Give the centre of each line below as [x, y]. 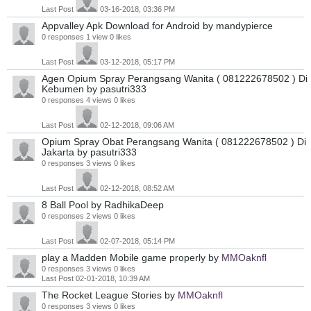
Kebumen [64, 89]
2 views [100, 216]
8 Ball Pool [66, 205]
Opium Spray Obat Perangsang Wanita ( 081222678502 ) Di [174, 142]
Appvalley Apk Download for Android [122, 26]
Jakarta [59, 152]
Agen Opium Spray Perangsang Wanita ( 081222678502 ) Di [175, 78]
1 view [98, 37]
